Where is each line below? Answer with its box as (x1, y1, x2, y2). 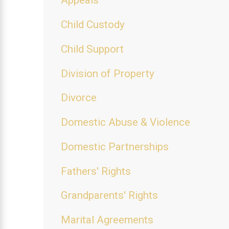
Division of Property (61, 67, 155, 80)
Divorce (61, 91, 97, 104)
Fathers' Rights (61, 165, 131, 177)
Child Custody (61, 18, 125, 31)
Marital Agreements (61, 214, 154, 226)
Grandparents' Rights (61, 189, 158, 202)
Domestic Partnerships (61, 140, 169, 153)
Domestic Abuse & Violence (61, 116, 191, 129)
